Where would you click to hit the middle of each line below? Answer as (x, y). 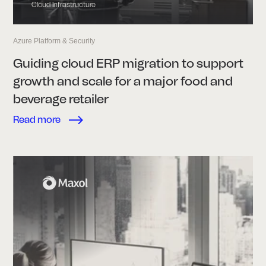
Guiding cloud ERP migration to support (129, 63)
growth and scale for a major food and (123, 81)
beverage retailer (61, 99)
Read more (37, 120)
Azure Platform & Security (54, 41)
